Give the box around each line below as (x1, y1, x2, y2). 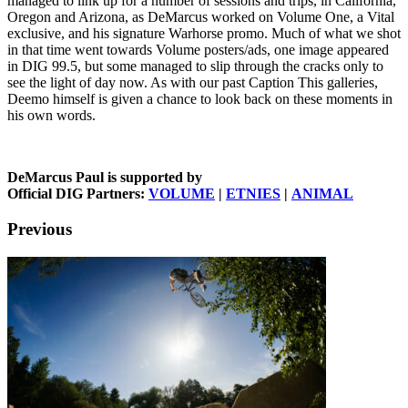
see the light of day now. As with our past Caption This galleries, (7, 75, 378, 91)
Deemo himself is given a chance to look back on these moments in (7, 91, 393, 107)
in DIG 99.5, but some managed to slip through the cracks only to (7, 58, 383, 75)
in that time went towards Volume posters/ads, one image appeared (7, 42, 389, 58)
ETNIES (226, 186, 280, 202)
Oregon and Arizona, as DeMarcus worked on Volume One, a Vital (7, 9, 394, 25)
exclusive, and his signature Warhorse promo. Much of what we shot (7, 25, 401, 42)
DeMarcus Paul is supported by (7, 169, 202, 186)
